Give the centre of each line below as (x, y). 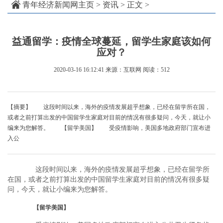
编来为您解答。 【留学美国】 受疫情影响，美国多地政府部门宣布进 (109, 128)
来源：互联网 (123, 70)
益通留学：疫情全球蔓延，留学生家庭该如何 (111, 42)
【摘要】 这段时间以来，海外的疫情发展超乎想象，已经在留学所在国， (109, 107)
